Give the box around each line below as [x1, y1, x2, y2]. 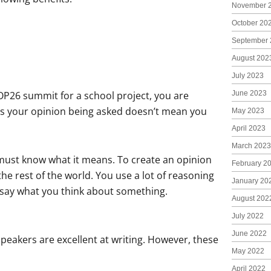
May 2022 [231, 247, 264, 255]
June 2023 [231, 89, 267, 97]
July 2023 [231, 71, 264, 80]
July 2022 [231, 212, 264, 220]
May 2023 [231, 106, 264, 115]
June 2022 [231, 229, 267, 238]
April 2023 [231, 124, 266, 132]
